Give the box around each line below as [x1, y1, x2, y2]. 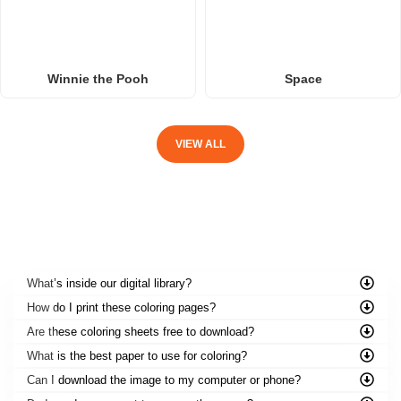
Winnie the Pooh [47, 71, 149, 86]
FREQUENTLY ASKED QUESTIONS [67, 246, 334, 265]
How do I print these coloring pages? [27, 300, 216, 314]
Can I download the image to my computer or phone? [27, 372, 301, 387]
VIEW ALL [175, 137, 226, 150]
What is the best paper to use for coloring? [27, 348, 247, 363]
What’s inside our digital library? [27, 276, 192, 290]
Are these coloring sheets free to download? [27, 324, 254, 338]
